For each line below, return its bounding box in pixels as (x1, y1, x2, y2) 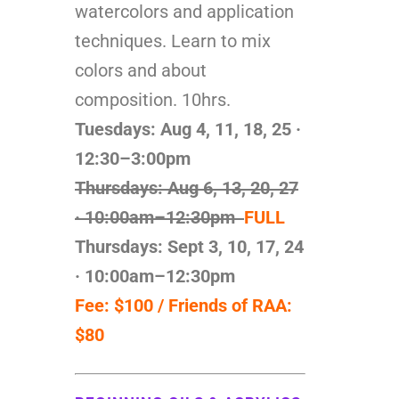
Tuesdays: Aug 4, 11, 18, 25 (75, 118, 296, 140)
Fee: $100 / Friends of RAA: (75, 294, 292, 316)
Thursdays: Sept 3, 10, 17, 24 (75, 235, 304, 257)
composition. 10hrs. (75, 88, 231, 110)
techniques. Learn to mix (75, 29, 271, 52)
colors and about (75, 59, 207, 81)
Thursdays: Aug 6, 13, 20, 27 (75, 176, 298, 199)
